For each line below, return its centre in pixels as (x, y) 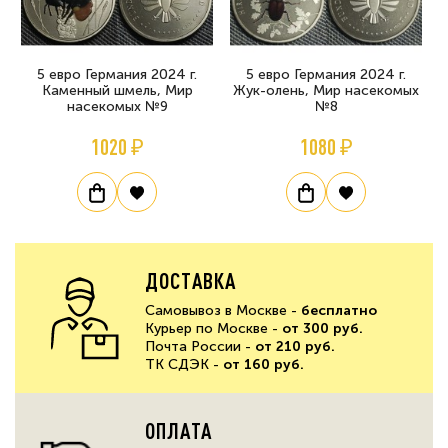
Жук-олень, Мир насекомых (326, 90)
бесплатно (339, 310)
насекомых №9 (117, 106)
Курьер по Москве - (213, 328)
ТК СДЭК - (184, 364)
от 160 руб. (263, 364)
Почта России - (200, 346)
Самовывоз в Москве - (223, 310)
